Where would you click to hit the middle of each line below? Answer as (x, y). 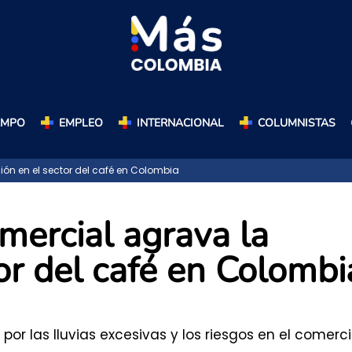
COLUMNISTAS (296, 123)
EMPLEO (81, 123)
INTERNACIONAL (180, 123)
